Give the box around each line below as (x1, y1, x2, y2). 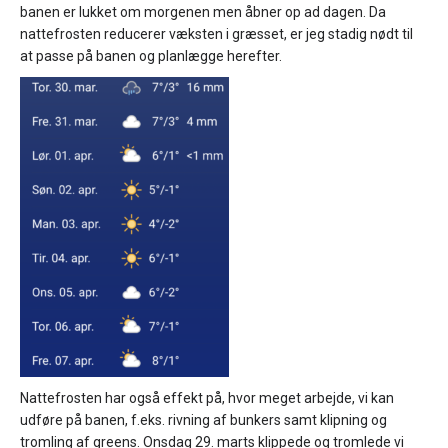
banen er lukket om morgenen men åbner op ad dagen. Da (20, 4, 386, 20)
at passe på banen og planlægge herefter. (20, 48, 282, 64)
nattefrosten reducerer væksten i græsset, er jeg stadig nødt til (20, 26, 413, 42)
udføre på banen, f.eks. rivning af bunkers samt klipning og (20, 412, 387, 428)
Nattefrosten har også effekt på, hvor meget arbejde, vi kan (20, 390, 394, 406)
